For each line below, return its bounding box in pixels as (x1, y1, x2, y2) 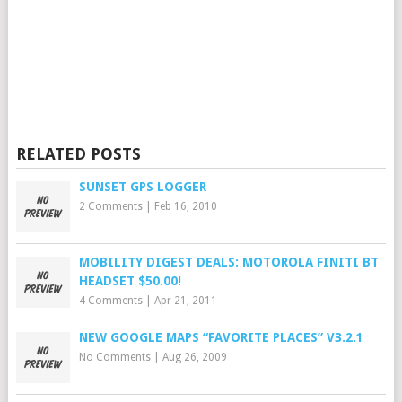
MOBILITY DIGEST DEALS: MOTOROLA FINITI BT (78, 255, 379, 269)
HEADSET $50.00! (78, 274, 181, 288)
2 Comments (78, 200, 143, 213)
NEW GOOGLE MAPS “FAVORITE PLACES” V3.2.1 (78, 330, 363, 345)
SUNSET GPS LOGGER (78, 179, 206, 194)
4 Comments (78, 294, 143, 307)
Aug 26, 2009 (162, 351, 227, 363)
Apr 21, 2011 (153, 294, 217, 307)
